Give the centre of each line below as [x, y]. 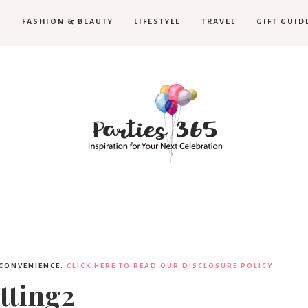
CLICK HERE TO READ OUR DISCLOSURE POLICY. [172, 265]
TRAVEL [219, 21]
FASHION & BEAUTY [68, 21]
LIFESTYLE [157, 21]
